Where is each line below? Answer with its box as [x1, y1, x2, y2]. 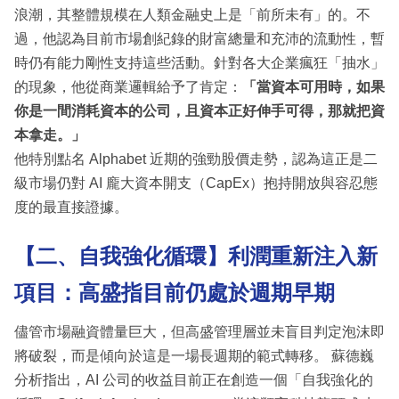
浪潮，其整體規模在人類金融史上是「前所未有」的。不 [14, 6, 370, 22]
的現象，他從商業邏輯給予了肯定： [14, 78, 242, 94]
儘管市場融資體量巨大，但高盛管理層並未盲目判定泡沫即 [14, 324, 385, 340]
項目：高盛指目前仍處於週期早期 [14, 280, 335, 305]
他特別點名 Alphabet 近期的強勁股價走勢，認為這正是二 [14, 151, 378, 167]
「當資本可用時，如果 [242, 78, 385, 94]
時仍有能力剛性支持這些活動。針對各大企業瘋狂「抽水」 [14, 54, 385, 70]
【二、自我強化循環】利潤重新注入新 [14, 243, 378, 268]
